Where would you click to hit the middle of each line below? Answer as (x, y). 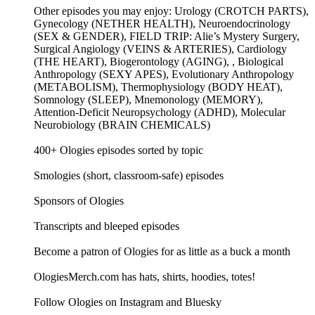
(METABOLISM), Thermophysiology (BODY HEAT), (158, 86)
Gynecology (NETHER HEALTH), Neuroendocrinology (162, 23)
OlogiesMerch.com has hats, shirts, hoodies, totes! (144, 276)
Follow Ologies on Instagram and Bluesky (128, 302)
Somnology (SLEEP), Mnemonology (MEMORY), (148, 99)
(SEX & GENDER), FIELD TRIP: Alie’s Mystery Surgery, (167, 36)
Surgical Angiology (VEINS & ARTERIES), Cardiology (160, 49)
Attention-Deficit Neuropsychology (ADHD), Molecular (160, 112)
